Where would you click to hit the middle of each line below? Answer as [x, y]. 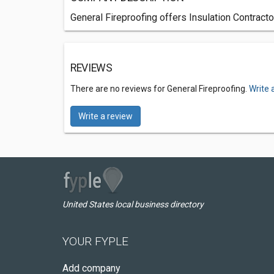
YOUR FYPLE [95, 241]
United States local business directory [133, 204]
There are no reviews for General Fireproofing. [160, 89]
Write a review [106, 116]
